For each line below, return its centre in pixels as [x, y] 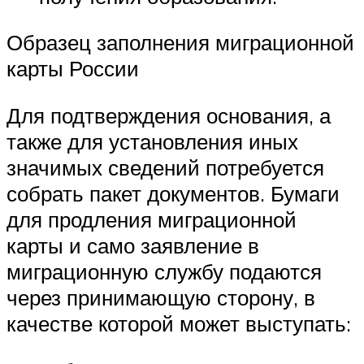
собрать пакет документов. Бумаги [173, 193]
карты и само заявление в [133, 245]
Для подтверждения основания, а [169, 115]
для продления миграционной [152, 219]
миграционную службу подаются [164, 271]
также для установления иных [152, 141]
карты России [73, 69]
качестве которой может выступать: [179, 323]
